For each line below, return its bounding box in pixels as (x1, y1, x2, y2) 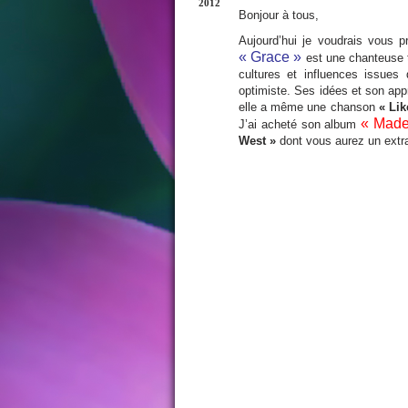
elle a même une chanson (239, 100, 379, 114)
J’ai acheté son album (239, 117, 362, 131)
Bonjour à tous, (239, 8, 319, 22)
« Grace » (239, 49, 302, 65)
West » (239, 134, 276, 148)
